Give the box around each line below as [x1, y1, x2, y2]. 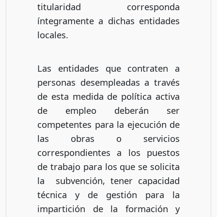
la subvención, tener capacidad [37, 174, 180, 187]
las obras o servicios [37, 132, 180, 145]
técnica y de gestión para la [37, 188, 180, 201]
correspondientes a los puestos [37, 146, 180, 159]
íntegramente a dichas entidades [37, 15, 180, 27]
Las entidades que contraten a [37, 62, 180, 75]
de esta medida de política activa [37, 90, 180, 103]
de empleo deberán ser [37, 104, 180, 117]
